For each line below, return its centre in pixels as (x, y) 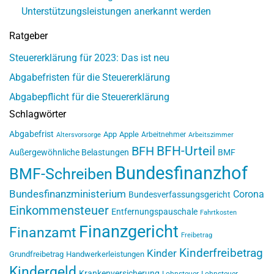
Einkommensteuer (59, 211)
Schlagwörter (38, 114)
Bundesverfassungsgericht (180, 195)
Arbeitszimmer (211, 135)
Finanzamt (43, 233)
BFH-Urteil (186, 151)
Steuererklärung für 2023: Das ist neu (89, 58)
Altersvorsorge (79, 135)
